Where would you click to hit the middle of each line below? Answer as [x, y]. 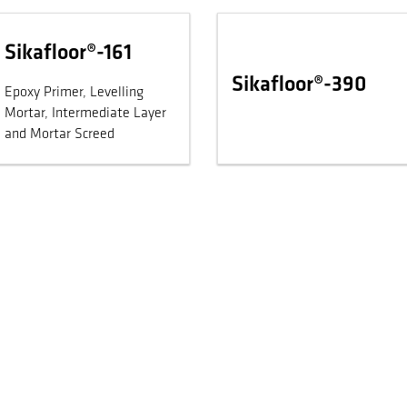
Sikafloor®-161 [68, 54]
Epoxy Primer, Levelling [74, 93]
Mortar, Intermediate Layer [69, 114]
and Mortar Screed [59, 135]
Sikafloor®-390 [298, 85]
